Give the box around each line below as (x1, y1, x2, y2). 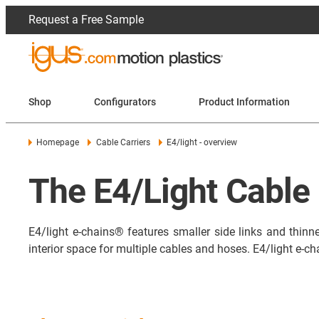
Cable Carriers (95, 137, 150, 147)
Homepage (36, 137, 80, 147)
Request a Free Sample (28, 13, 144, 26)
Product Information (199, 95, 290, 108)
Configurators (94, 95, 156, 108)
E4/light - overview (167, 137, 238, 147)
